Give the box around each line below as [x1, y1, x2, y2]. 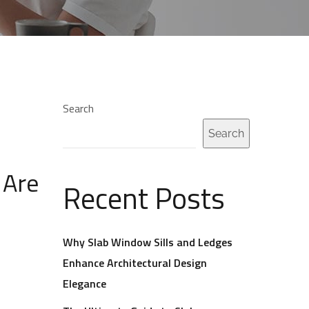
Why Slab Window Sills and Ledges [63, 234, 232, 250]
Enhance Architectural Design [63, 255, 207, 271]
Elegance [63, 275, 106, 292]
